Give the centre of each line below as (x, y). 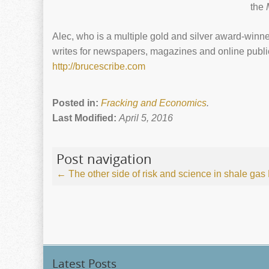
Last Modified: (86, 118)
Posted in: (77, 103)
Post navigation (104, 159)
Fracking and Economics (154, 103)
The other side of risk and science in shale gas (166, 174)
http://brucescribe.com (99, 67)
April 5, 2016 (146, 118)
